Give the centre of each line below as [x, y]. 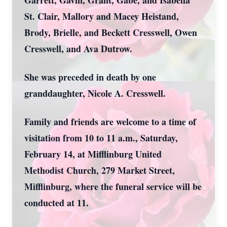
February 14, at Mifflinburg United [93, 154]
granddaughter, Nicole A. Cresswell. [95, 93]
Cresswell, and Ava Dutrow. [78, 49]
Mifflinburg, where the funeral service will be [113, 186]
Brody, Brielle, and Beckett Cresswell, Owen [111, 32]
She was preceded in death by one [90, 77]
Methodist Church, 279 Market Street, [100, 170]
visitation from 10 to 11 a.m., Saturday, [101, 138]
